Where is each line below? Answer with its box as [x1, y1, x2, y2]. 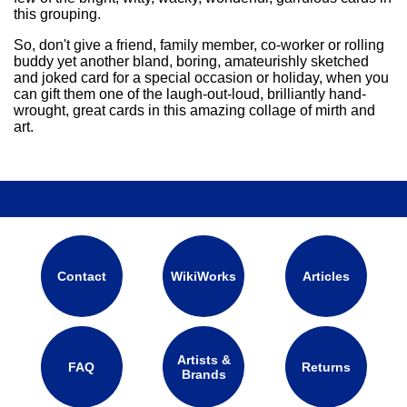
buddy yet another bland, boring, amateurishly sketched [14, 54, 369, 70]
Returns [301, 360, 351, 375]
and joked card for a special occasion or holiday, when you [14, 70, 389, 86]
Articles [302, 269, 350, 284]
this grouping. [14, 6, 101, 23]
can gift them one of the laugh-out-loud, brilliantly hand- [14, 86, 366, 103]
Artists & [176, 352, 231, 368]
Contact [56, 269, 106, 284]
